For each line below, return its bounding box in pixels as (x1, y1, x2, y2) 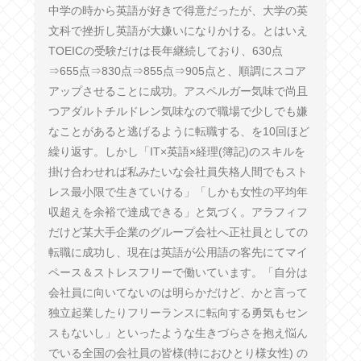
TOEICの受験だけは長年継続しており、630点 (48, 44, 283, 57)
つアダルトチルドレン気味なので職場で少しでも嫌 (48, 104, 308, 118)
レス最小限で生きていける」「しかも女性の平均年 (48, 185, 308, 198)
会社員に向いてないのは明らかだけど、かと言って (48, 285, 308, 299)
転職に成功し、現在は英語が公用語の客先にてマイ (48, 245, 308, 259)
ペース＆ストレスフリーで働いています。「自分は (48, 265, 308, 279)
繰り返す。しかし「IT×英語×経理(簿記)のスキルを (48, 144, 305, 158)
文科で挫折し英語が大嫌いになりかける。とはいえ (48, 23, 308, 37)
